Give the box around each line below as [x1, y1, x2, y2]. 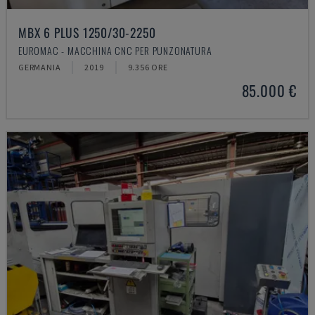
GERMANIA [18, 62, 61, 72]
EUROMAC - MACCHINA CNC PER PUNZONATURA [18, 43, 212, 58]
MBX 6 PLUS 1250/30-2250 [18, 23, 156, 41]
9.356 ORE [127, 62, 168, 72]
